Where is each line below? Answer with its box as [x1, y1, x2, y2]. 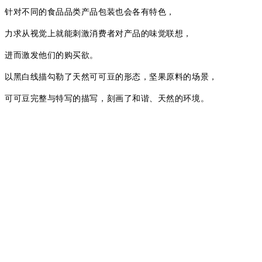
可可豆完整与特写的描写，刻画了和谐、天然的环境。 [5, 93, 209, 104]
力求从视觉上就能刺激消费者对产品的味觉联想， [5, 28, 192, 39]
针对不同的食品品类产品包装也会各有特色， [5, 6, 175, 17]
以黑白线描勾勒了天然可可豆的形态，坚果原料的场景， [5, 71, 218, 82]
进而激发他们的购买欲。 [5, 50, 98, 60]
